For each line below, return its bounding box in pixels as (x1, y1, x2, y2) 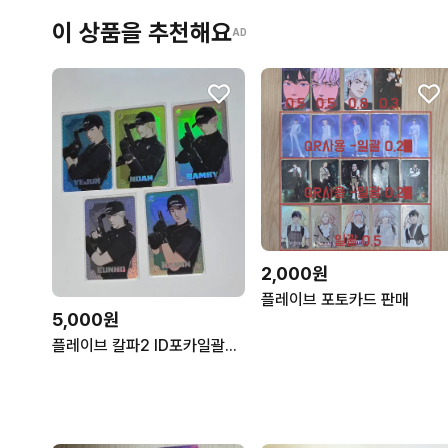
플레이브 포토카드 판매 (261, 289, 410, 309)
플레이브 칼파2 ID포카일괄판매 (225, 336, 237, 356)
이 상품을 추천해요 (52, 17, 232, 47)
